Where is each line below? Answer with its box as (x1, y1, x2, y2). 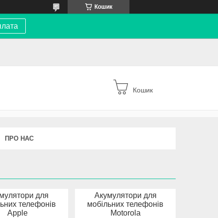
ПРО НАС (5, 134, 34, 142)
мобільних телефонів (87, 200, 164, 208)
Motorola (110, 208, 141, 217)
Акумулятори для (94, 191, 157, 200)
